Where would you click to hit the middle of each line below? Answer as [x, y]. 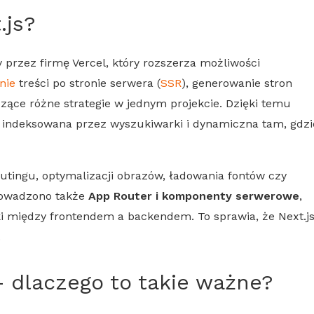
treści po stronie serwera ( [88, 83]
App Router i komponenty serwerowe [194, 196]
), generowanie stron [237, 83]
